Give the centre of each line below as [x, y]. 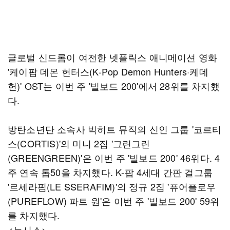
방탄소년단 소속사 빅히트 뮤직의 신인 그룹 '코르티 [115, 129]
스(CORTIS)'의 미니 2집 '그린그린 [79, 143]
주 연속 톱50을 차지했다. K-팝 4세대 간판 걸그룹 [110, 172]
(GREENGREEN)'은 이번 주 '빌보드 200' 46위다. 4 [114, 158]
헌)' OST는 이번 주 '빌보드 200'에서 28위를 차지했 [114, 86]
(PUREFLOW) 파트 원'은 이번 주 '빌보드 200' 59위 [114, 201]
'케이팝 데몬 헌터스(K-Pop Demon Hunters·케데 [108, 71]
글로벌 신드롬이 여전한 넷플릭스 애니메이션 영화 [113, 57]
